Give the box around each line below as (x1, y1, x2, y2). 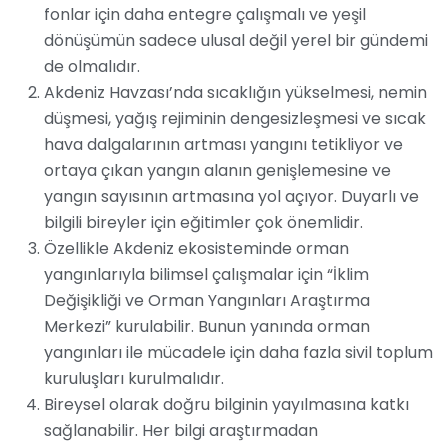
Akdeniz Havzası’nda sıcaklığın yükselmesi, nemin (44, 81, 427, 105)
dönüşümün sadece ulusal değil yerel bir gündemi (44, 29, 428, 53)
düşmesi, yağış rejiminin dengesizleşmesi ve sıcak (44, 107, 426, 131)
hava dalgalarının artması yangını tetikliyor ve (44, 133, 403, 157)
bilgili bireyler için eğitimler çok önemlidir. (44, 211, 363, 235)
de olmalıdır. (44, 55, 140, 79)
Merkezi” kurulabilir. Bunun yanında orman (44, 315, 370, 339)
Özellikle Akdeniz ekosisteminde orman (44, 237, 349, 261)
